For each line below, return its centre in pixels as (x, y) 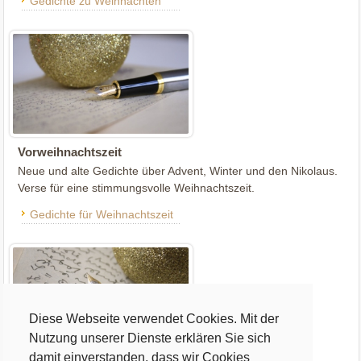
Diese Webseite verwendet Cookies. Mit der (154, 319)
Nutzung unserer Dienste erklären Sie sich (150, 338)
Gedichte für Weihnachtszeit (102, 215)
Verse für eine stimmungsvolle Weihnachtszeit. (137, 188)
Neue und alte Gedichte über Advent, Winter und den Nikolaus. (178, 171)
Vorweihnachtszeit (70, 152)
